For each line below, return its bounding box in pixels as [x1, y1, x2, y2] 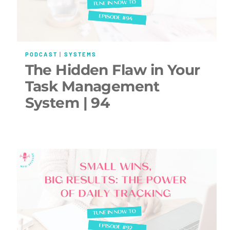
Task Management [25, 77, 160, 95]
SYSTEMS [64, 51, 97, 58]
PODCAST [25, 51, 57, 58]
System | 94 [25, 93, 110, 111]
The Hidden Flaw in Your [25, 61, 200, 79]
